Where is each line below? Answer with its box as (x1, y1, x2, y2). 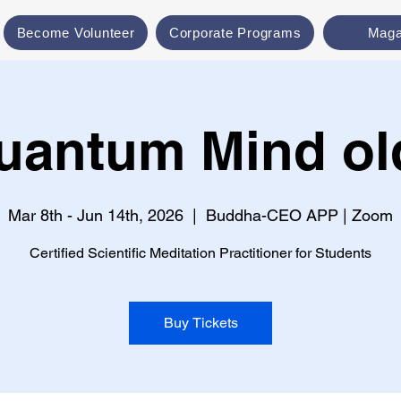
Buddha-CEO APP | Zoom (206, 206, 393, 225)
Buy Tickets (163, 314, 238, 331)
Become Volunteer (16, 25, 135, 40)
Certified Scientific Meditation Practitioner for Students (30, 244, 371, 261)
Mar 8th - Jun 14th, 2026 (8, 206, 183, 225)
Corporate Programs (168, 25, 302, 40)
